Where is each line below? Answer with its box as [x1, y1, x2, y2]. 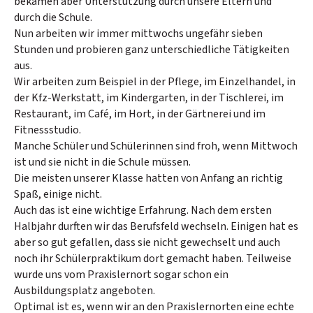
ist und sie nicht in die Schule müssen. [14, 154, 191, 170]
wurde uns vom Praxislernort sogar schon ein [14, 266, 228, 282]
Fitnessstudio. [14, 122, 81, 138]
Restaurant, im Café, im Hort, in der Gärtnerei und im [14, 105, 265, 122]
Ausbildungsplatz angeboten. [14, 282, 155, 298]
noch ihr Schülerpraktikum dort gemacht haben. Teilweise [14, 250, 291, 266]
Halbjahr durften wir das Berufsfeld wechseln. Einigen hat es [14, 218, 298, 234]
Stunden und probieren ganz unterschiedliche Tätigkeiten [14, 41, 289, 57]
